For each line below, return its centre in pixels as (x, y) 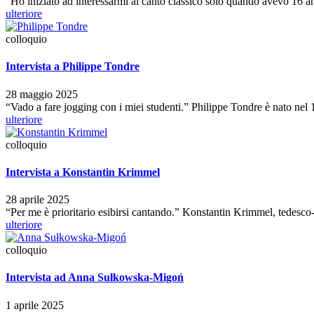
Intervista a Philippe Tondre (73, 67)
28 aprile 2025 (37, 200)
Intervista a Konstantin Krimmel (83, 172)
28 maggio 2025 (42, 94)
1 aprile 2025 (35, 305)
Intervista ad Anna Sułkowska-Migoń (95, 278)
